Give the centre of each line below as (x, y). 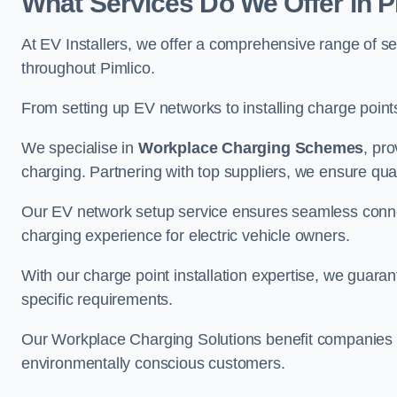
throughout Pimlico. (88, 68)
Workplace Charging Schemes (251, 148)
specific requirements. (97, 300)
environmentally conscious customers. (153, 363)
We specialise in (80, 148)
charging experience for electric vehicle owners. (186, 236)
